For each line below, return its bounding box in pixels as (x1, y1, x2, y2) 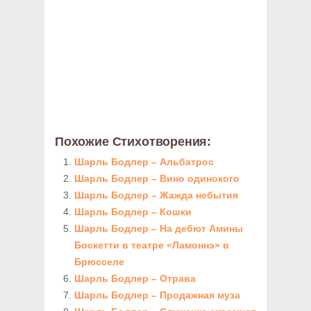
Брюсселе (74, 256, 124, 267)
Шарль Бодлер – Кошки (74, 206, 192, 217)
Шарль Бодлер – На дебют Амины (74, 223, 243, 234)
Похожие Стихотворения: (55, 135, 212, 149)
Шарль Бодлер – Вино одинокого (74, 173, 239, 184)
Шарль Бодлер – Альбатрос (74, 156, 214, 167)
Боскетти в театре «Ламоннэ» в (74, 239, 229, 251)
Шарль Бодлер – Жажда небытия (74, 190, 238, 201)
